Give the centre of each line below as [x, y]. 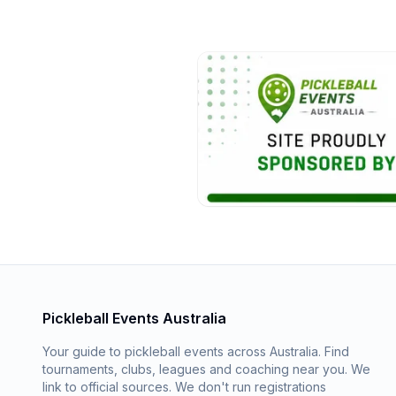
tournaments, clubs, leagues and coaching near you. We [206, 369]
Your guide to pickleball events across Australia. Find [196, 351]
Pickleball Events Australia [134, 318]
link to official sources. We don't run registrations [184, 387]
